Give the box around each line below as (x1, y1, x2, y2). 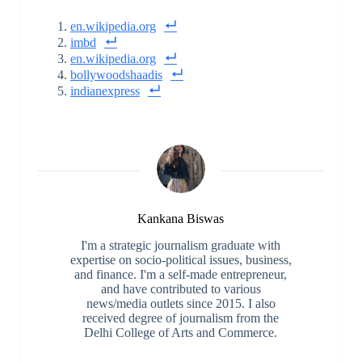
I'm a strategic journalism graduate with (81, 238, 281, 252)
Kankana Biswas (137, 211, 225, 225)
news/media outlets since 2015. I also (86, 296, 276, 310)
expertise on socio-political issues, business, (69, 252, 292, 267)
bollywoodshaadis (69, 67, 162, 82)
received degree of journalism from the (82, 310, 280, 325)
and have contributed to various (100, 281, 261, 296)
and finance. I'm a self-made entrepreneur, (74, 267, 288, 281)
